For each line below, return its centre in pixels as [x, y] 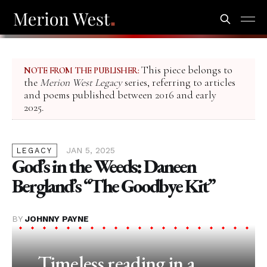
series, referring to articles [179, 83]
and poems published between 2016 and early [120, 95]
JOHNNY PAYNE [57, 219]
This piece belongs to [186, 70]
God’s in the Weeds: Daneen [104, 167]
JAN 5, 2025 [91, 150]
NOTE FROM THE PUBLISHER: [81, 71]
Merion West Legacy [81, 83]
